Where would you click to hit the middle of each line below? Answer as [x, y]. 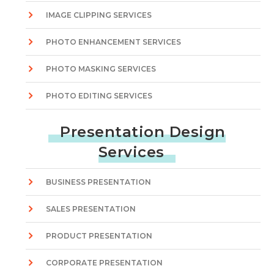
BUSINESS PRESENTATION [99, 182]
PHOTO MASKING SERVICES [101, 69]
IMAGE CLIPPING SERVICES [99, 15]
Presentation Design [143, 132]
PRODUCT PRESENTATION [99, 236]
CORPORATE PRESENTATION [105, 263]
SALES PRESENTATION [91, 209]
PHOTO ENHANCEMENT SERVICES [114, 42]
